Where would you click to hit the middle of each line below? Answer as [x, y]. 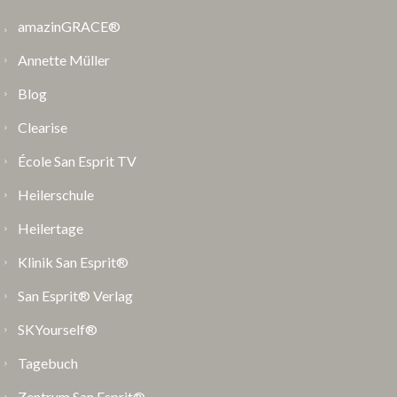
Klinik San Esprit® [73, 261]
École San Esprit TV [77, 160]
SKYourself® [58, 329]
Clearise [43, 127]
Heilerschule [56, 194]
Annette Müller [64, 59]
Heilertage [51, 228]
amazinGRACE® [69, 26]
